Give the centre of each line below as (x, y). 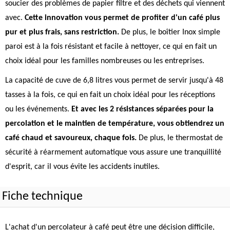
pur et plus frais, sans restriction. (62, 32)
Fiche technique (42, 197)
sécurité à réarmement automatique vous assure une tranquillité (113, 152)
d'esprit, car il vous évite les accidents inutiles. (82, 167)
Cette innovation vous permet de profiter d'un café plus (122, 18)
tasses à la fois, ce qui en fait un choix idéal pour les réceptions (110, 95)
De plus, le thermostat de (180, 138)
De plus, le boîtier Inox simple (170, 32)
